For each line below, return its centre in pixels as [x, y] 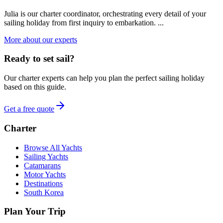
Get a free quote [29, 109]
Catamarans [42, 165]
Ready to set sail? [39, 59]
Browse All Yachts [53, 147]
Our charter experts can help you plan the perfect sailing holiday [104, 78]
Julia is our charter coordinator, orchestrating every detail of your [105, 13]
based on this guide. [35, 87]
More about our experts [41, 39]
